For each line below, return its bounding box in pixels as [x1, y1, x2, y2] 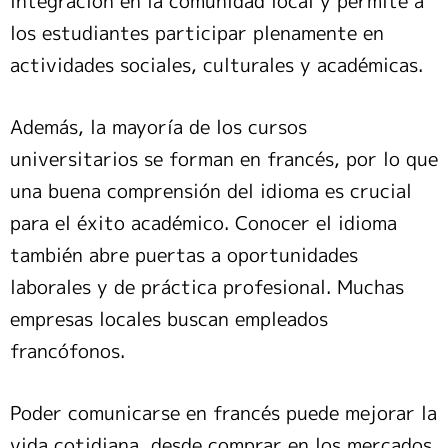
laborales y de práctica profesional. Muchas [10, 274, 404, 301]
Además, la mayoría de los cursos [10, 114, 307, 141]
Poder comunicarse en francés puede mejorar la [10, 400, 437, 427]
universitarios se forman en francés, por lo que [10, 146, 438, 173]
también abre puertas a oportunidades [10, 242, 358, 269]
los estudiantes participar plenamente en [10, 20, 384, 47]
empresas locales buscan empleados [10, 306, 328, 333]
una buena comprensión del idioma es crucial [10, 178, 412, 205]
